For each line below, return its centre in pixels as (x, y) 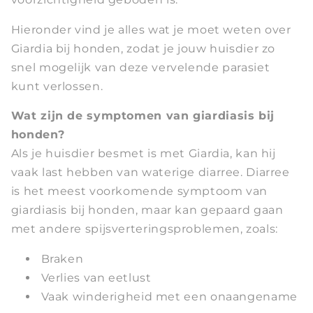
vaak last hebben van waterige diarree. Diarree (150, 173)
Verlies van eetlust (96, 278)
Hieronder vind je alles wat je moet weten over (151, 29)
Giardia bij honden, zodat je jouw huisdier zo (143, 48)
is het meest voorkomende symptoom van (139, 191)
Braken (62, 259)
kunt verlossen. (57, 86)
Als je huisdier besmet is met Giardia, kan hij (143, 154)
